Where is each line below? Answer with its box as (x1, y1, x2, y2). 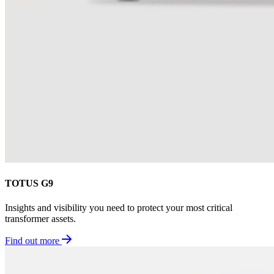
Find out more (5, 235, 59, 246)
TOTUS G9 (5, 178, 53, 189)
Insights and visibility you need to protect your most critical (5, 202, 232, 213)
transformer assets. (5, 213, 76, 224)
